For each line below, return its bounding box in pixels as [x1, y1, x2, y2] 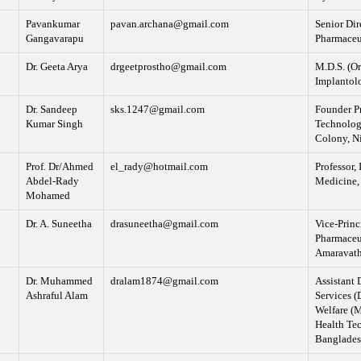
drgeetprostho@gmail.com [110, 60, 226, 73]
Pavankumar [25, 18, 80, 31]
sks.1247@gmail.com [110, 103, 205, 116]
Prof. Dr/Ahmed [25, 160, 93, 173]
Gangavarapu [25, 32, 84, 45]
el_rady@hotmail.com [110, 160, 208, 173]
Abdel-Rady [25, 175, 79, 188]
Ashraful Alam [25, 289, 88, 302]
